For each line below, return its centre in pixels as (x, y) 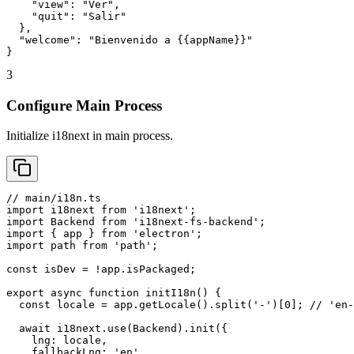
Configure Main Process (84, 105)
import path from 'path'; (82, 246)
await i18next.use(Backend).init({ (117, 329)
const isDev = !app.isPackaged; (101, 269)
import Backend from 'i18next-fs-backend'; (136, 222)
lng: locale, (57, 341)
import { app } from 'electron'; (104, 234)
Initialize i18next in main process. (90, 136)
